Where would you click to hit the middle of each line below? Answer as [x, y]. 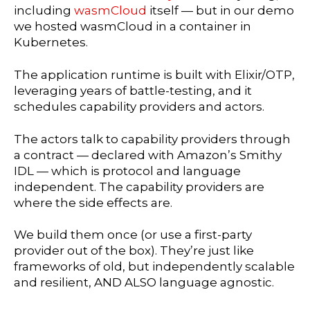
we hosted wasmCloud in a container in [133, 27]
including [44, 11]
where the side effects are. [93, 202]
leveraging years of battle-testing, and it [133, 90]
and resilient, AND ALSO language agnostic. [144, 283]
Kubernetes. [51, 43]
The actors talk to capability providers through [152, 139]
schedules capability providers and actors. [139, 106]
